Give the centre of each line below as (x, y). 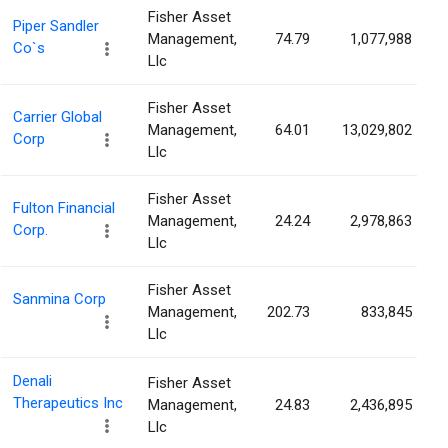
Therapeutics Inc (68, 403)
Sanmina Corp (59, 299)
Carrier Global (57, 117)
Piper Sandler (56, 26)
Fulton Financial (64, 208)
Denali (32, 381)
